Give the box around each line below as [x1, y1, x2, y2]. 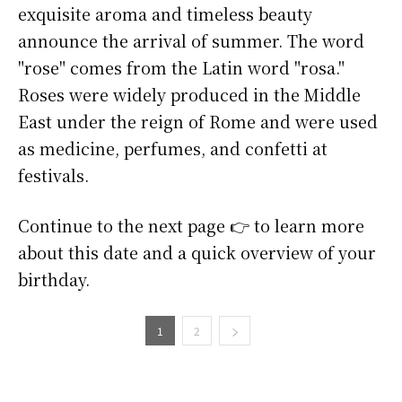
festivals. [18, 163, 89, 188]
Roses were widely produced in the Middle [18, 83, 361, 107]
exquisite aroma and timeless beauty [18, 2, 312, 26]
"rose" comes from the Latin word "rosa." [18, 56, 345, 80]
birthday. [18, 267, 90, 292]
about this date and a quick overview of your [18, 240, 376, 265]
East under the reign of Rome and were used [18, 109, 378, 134]
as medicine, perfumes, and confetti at [18, 136, 328, 161]
